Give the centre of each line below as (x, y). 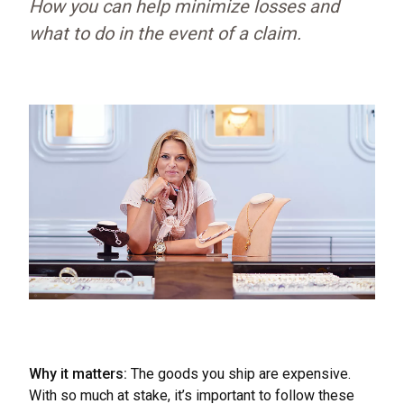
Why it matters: (80, 374)
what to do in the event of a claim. (165, 33)
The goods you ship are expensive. (241, 374)
